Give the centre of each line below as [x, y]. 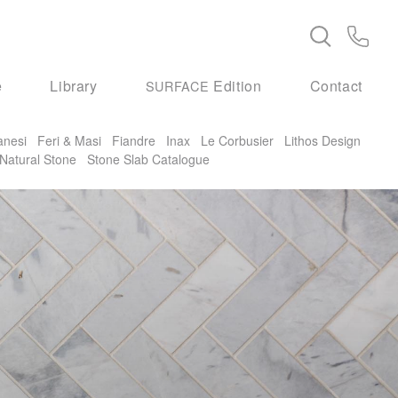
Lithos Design [322, 140]
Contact [336, 85]
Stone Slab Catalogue [148, 159]
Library [74, 85]
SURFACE [177, 85]
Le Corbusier [237, 140]
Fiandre [134, 140]
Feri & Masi [69, 140]
